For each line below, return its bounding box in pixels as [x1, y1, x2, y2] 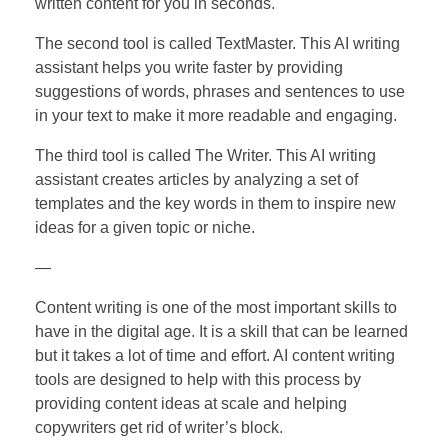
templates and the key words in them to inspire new [35, 195, 396, 213]
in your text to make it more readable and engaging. [35, 107, 397, 125]
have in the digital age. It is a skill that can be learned [35, 323, 408, 341]
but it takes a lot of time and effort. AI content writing [35, 347, 395, 365]
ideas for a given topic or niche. [35, 219, 255, 237]
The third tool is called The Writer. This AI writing [35, 147, 376, 165]
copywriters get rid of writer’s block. [35, 419, 283, 437]
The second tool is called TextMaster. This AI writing [35, 35, 400, 53]
